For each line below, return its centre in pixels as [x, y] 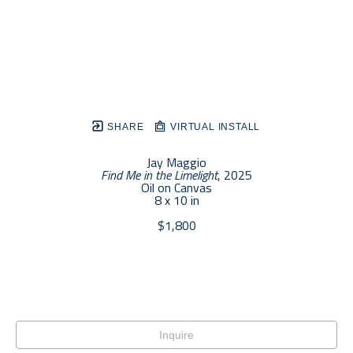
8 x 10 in [176, 201]
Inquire [176, 335]
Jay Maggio [176, 163]
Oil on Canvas [176, 188]
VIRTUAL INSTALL [214, 127]
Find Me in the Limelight [159, 175]
